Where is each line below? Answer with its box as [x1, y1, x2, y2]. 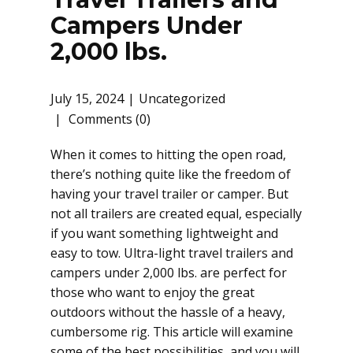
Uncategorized [139, 90, 225, 108]
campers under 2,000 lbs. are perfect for [50, 264, 287, 281]
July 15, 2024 [50, 90, 124, 108]
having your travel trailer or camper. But [50, 185, 288, 203]
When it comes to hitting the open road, [50, 146, 286, 163]
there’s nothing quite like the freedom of [50, 165, 291, 183]
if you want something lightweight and [50, 225, 278, 242]
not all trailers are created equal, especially [50, 205, 302, 222]
